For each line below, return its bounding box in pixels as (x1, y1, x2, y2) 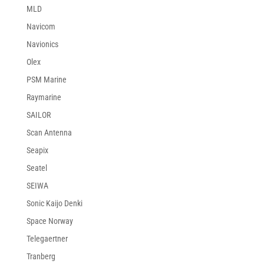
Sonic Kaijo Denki (26, 199, 82, 209)
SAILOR (26, 110, 51, 120)
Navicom (26, 22, 55, 32)
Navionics (26, 39, 58, 49)
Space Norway (26, 216, 73, 226)
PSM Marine (26, 75, 67, 85)
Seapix (26, 146, 48, 156)
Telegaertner (26, 234, 68, 244)
